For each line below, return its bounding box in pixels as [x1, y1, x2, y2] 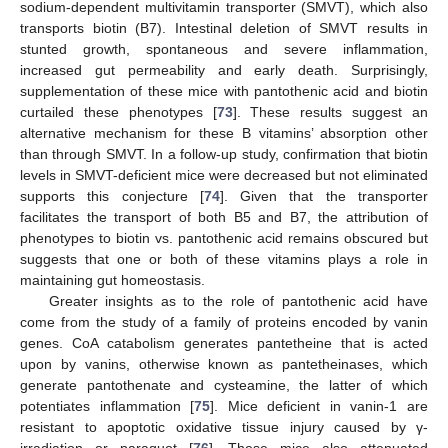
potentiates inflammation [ [20, 398, 195, 415]
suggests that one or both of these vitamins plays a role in [20, 251, 428, 268]
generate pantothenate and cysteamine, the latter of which [20, 377, 428, 394]
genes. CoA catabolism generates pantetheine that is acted [20, 335, 428, 352]
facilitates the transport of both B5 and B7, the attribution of [20, 209, 428, 226]
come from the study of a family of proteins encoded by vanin [20, 314, 428, 331]
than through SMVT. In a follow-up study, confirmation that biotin [20, 146, 428, 163]
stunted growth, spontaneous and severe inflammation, [20, 41, 428, 58]
